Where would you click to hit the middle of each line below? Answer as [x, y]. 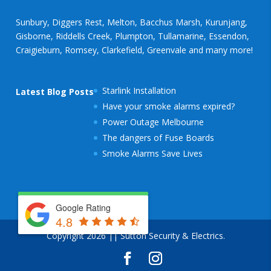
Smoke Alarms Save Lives [153, 153]
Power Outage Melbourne [153, 122]
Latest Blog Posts [55, 91]
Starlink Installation [139, 90]
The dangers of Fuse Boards [158, 137]
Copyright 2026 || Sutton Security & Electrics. [135, 235]
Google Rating [83, 208]
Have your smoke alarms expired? [169, 106]
